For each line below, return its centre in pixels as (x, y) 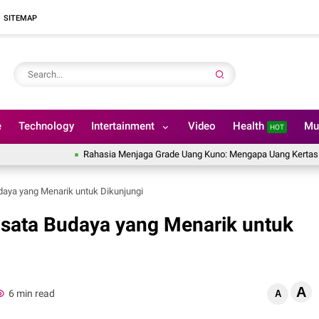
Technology (46, 126)
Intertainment (123, 126)
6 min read (31, 293)
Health (250, 126)
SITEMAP (20, 18)
